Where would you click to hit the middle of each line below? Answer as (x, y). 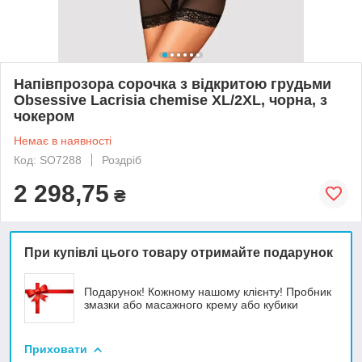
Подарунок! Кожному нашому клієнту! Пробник (208, 291)
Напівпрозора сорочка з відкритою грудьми (173, 84)
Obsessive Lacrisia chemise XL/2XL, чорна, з (170, 100)
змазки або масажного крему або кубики (191, 304)
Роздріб (122, 160)
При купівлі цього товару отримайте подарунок (179, 252)
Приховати (56, 349)
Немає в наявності (63, 140)
